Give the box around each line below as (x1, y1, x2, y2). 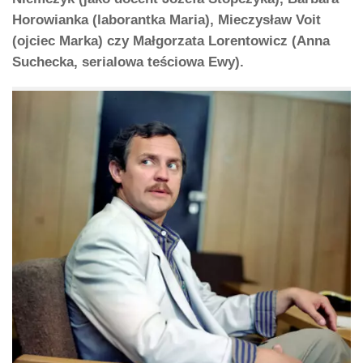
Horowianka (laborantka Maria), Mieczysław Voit (12, 11, 321, 28)
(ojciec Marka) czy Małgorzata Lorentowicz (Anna (12, 32, 330, 49)
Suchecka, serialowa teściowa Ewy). (12, 53, 244, 70)
